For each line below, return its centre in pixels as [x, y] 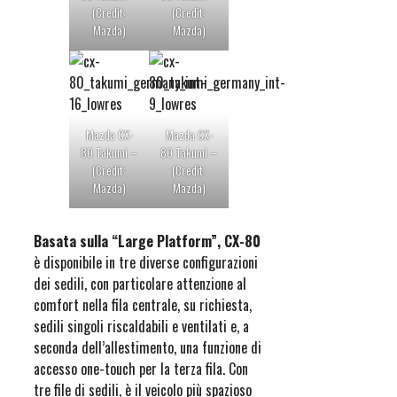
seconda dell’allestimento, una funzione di [148, 348]
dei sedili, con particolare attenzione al [140, 284]
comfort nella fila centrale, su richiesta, [143, 305]
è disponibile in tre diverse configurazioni [146, 263]
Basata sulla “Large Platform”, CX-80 [147, 241]
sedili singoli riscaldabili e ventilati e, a [141, 327]
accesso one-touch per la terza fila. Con [141, 369]
